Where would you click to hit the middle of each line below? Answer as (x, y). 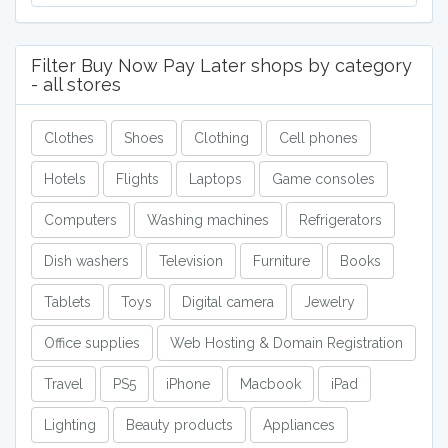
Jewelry (329, 302)
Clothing (221, 138)
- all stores (76, 84)
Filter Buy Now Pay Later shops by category (221, 65)
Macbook (270, 384)
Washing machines (208, 220)
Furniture (281, 261)
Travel (63, 384)
